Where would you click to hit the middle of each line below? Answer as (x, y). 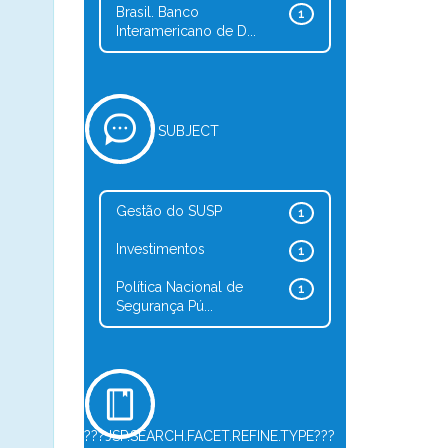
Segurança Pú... (164, 306)
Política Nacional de (179, 287)
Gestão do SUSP (168, 211)
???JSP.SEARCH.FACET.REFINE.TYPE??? (209, 436)
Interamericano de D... (185, 31)
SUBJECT (188, 131)
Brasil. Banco (157, 12)
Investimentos (160, 249)
